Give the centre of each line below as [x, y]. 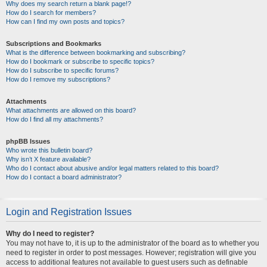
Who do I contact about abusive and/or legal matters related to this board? [112, 168]
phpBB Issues [28, 141]
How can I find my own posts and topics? [65, 21]
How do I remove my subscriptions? [58, 79]
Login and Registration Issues [69, 212]
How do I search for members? [51, 13]
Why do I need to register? [50, 234]
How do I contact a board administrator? [64, 177]
